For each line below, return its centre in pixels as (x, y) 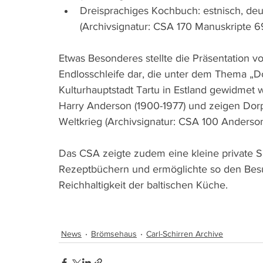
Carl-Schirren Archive (185, 233)
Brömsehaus (114, 233)
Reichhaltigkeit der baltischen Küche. (143, 185)
